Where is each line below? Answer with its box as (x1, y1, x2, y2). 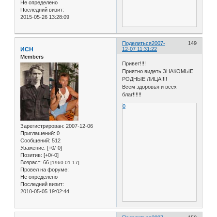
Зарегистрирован (20, 123, 63, 129)
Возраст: (20, 159, 42, 166)
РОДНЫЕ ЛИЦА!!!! (122, 76, 168, 82)
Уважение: (20, 145, 46, 151)
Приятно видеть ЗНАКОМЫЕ (122, 68, 194, 74)
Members (20, 54, 44, 60)
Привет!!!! (122, 60, 146, 66)
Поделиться (122, 40, 152, 46)
